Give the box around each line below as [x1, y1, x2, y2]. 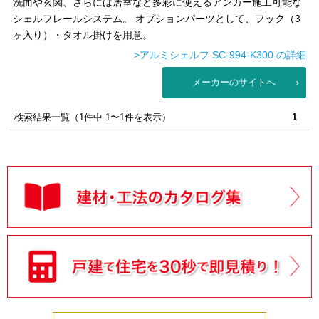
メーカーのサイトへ [192, 77, 276, 88]
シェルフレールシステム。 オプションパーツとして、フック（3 [13, 13, 301, 24]
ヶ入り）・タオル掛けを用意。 [13, 29, 153, 41]
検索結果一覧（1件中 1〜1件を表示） [14, 112, 172, 122]
